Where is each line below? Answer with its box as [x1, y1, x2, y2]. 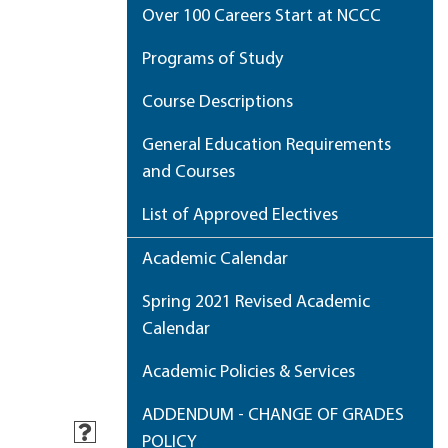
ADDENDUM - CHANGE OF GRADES [142, 406, 404, 425]
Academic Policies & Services [142, 363, 355, 382]
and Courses [142, 163, 235, 182]
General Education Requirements [142, 136, 391, 155]
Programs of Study [142, 50, 283, 69]
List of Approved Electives [142, 206, 338, 225]
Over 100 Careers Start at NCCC [142, 7, 381, 26]
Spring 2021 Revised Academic [142, 293, 370, 312]
